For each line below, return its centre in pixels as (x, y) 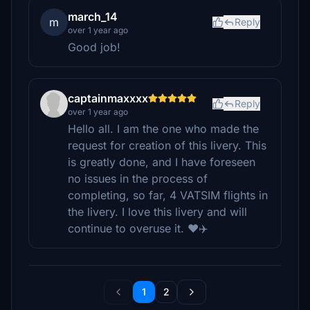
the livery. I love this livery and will (157, 212)
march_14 (93, 17)
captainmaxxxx (108, 98)
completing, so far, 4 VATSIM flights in (168, 195)
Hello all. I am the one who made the (163, 129)
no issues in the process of (138, 179)
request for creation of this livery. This (167, 145)
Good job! (94, 47)
